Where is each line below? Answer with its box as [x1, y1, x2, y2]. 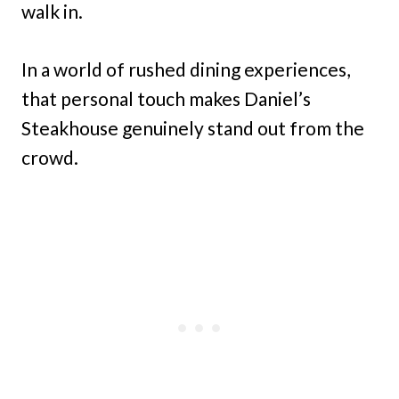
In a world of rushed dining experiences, [21, 58, 350, 81]
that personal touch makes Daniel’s [21, 87, 311, 110]
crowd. [21, 146, 78, 169]
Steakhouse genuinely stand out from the [21, 117, 364, 140]
